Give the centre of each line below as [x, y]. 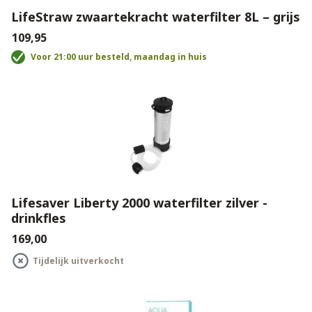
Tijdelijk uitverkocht [78, 260]
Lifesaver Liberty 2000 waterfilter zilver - [139, 203]
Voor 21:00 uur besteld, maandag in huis [119, 57]
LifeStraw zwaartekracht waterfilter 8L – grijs [155, 17]
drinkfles [38, 218]
